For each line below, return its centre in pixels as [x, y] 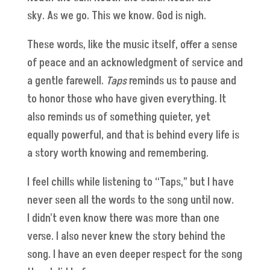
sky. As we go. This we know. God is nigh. [118, 16]
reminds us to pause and [181, 81]
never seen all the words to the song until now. [130, 201]
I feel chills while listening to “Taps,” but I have [130, 183]
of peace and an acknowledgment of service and [135, 63]
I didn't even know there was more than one [123, 219]
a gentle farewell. [66, 81]
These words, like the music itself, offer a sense [132, 45]
